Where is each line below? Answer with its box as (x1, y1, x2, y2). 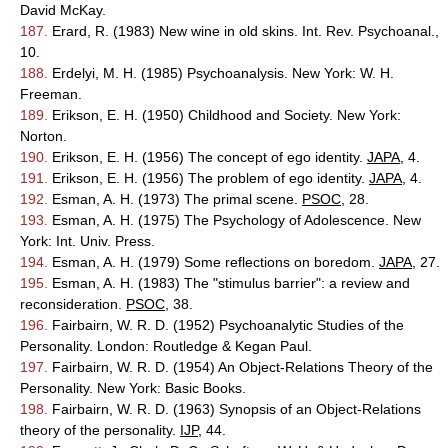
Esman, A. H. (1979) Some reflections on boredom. (48, 254, 379, 270)
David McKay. (20, 2, 106, 18)
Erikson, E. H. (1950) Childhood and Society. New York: (48, 107, 401, 123)
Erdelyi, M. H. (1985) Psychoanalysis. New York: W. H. (48, 65, 394, 81)
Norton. (20, 128, 67, 144)
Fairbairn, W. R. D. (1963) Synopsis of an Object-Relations (48, 401, 421, 417)
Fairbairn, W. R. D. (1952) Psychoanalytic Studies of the (48, 317, 404, 333)
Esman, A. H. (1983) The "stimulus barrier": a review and (48, 275, 410, 291)
